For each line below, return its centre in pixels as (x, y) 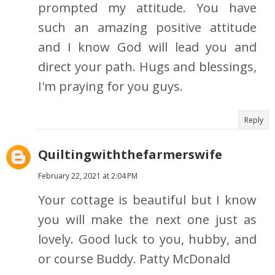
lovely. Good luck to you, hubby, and (147, 239)
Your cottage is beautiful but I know (147, 200)
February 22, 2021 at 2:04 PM (88, 176)
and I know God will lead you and (147, 47)
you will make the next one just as (147, 220)
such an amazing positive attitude (147, 28)
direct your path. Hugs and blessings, (147, 67)
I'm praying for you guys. (110, 87)
